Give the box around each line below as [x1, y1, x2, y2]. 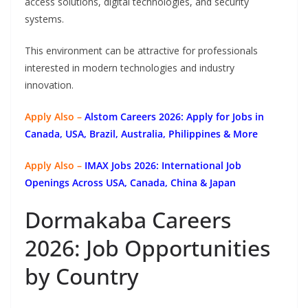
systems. [25, 12, 64, 26]
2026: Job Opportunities [25, 233, 270, 263]
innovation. [25, 78, 74, 92]
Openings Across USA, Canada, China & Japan [25, 176, 236, 190]
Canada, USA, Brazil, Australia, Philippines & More [25, 127, 258, 141]
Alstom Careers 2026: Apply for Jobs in [85, 110, 264, 124]
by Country [25, 261, 139, 291]
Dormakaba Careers [25, 205, 231, 235]
